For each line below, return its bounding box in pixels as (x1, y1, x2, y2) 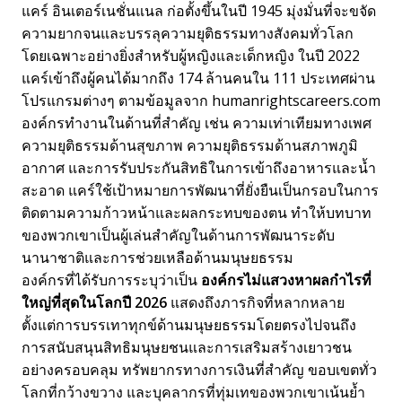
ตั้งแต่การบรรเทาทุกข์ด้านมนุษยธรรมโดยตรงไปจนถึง (22, 314, 356, 335)
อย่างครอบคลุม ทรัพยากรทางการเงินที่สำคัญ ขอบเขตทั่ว (22, 359, 377, 380)
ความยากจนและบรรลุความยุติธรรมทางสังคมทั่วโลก (22, 22, 354, 43)
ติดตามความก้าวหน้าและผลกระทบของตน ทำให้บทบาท (22, 202, 371, 223)
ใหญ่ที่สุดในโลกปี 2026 (22, 292, 167, 312)
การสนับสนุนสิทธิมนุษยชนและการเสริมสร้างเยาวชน (22, 336, 352, 357)
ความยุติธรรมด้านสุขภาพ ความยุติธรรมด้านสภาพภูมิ (22, 135, 358, 155)
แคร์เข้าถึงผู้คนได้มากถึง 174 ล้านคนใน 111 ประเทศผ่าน (22, 67, 375, 88)
